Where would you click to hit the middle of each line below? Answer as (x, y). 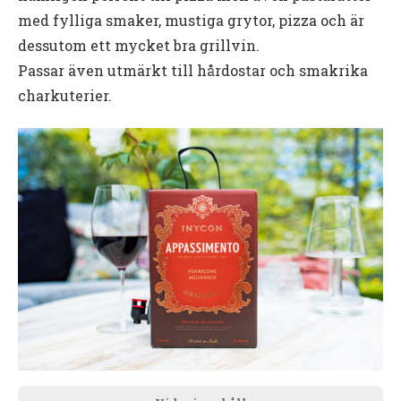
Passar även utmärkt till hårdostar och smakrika (193, 70)
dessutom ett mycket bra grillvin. (139, 45)
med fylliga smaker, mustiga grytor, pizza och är (191, 20)
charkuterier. (65, 95)
